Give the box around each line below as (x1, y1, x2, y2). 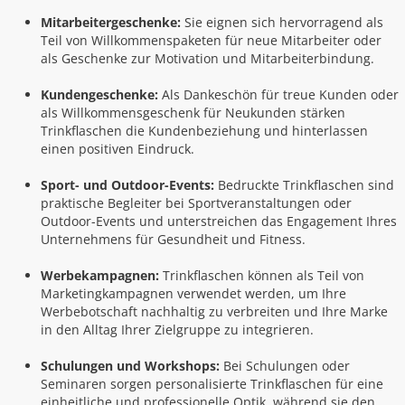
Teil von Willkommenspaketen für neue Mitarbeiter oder (41, 32, 381, 49)
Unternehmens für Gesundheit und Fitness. (41, 231, 306, 248)
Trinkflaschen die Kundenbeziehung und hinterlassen (41, 122, 368, 139)
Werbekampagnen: (41, 267, 159, 284)
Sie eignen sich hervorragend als (181, 14, 383, 31)
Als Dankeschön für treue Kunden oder (158, 86, 399, 103)
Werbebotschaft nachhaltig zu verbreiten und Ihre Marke (41, 303, 388, 320)
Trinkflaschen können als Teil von (159, 267, 364, 284)
